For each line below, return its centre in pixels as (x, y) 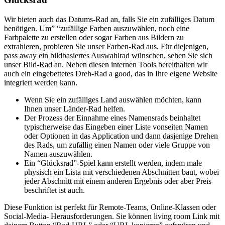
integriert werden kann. (41, 82)
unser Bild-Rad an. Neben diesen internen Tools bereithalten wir (106, 64)
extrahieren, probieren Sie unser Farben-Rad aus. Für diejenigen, (106, 46)
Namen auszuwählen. (58, 154)
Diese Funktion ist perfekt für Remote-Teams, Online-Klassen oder (110, 207)
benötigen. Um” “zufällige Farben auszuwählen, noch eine (97, 28)
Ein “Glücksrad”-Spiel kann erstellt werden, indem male (113, 163)
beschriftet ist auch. (54, 190)
